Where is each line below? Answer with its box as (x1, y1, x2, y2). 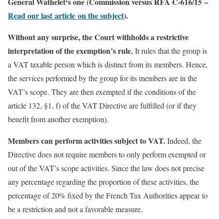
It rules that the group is (133, 45, 207, 56)
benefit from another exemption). (8, 114, 109, 124)
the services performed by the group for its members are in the (8, 73, 197, 83)
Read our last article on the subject (8, 10, 124, 21)
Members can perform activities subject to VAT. (8, 135, 165, 146)
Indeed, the (165, 135, 201, 146)
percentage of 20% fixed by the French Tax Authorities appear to (8, 190, 208, 200)
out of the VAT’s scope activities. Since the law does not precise (8, 163, 204, 173)
